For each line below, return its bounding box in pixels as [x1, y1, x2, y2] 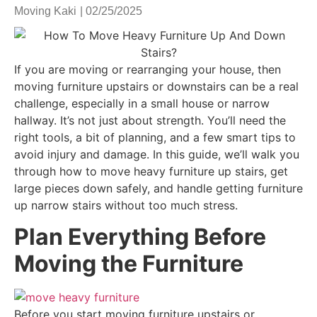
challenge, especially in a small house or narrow [14, 96, 270, 110]
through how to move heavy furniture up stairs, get [14, 164, 288, 178]
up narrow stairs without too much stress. [14, 198, 238, 212]
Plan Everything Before [14, 223, 266, 251]
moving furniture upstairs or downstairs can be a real [14, 79, 299, 93]
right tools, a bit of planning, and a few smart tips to [14, 130, 296, 144]
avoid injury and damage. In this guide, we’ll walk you [14, 147, 299, 161]
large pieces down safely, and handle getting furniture [14, 181, 303, 195]
